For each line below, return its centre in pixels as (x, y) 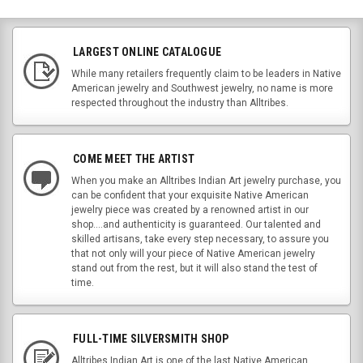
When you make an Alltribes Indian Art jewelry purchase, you (206, 180)
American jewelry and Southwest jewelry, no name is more (202, 88)
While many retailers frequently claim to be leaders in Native (206, 73)
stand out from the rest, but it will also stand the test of (194, 268)
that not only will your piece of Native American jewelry (193, 253)
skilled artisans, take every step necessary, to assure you (200, 239)
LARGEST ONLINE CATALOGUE (147, 51)
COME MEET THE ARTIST (134, 158)
